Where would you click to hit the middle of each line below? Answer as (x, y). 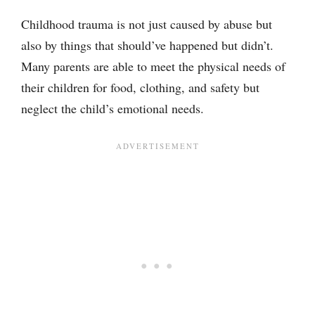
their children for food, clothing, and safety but (140, 87)
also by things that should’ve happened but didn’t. (147, 45)
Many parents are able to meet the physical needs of (153, 66)
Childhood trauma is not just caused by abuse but (147, 24)
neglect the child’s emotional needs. (112, 108)
